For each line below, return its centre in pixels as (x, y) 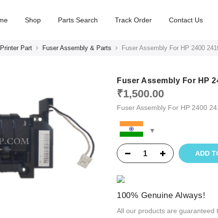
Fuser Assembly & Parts (77, 48)
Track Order (134, 20)
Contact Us (186, 20)
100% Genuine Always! (161, 195)
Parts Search (78, 20)
